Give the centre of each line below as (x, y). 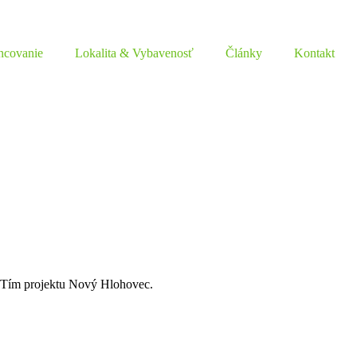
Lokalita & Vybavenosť (134, 53)
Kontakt (314, 53)
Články (244, 53)
